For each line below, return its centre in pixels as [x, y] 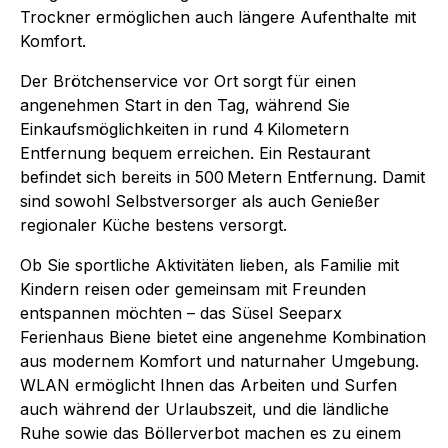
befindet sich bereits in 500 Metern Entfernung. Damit [222, 176]
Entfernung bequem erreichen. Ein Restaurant [195, 152]
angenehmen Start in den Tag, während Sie [185, 104]
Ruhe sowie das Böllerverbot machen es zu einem [210, 432]
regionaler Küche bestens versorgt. [153, 224]
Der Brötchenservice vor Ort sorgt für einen [188, 80]
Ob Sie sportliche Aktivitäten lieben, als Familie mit [209, 264]
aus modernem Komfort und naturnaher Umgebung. [219, 360]
